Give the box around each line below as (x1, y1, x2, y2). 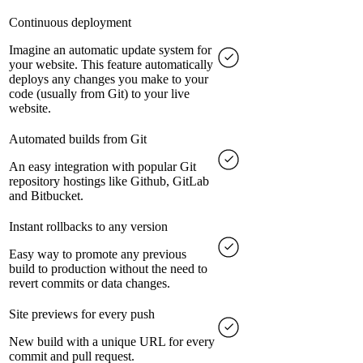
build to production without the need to (9, 262, 207, 276)
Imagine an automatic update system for (9, 43, 211, 58)
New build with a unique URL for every (9, 335, 215, 349)
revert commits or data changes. (9, 276, 170, 291)
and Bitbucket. (9, 189, 83, 203)
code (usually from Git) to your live (9, 87, 190, 101)
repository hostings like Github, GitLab (9, 174, 209, 189)
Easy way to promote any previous (9, 247, 186, 262)
